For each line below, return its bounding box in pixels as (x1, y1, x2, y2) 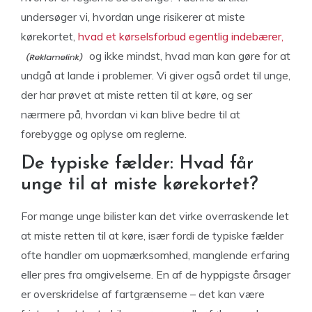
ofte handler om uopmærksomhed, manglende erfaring (21, 248, 290, 262)
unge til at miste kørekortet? (21, 175, 258, 194)
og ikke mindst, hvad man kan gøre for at (86, 49, 290, 63)
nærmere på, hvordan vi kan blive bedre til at (21, 107, 240, 121)
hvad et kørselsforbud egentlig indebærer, (78, 29, 283, 43)
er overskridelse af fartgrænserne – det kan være (21, 287, 265, 301)
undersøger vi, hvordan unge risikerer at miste (21, 10, 245, 24)
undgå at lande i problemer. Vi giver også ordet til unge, (21, 68, 290, 82)
